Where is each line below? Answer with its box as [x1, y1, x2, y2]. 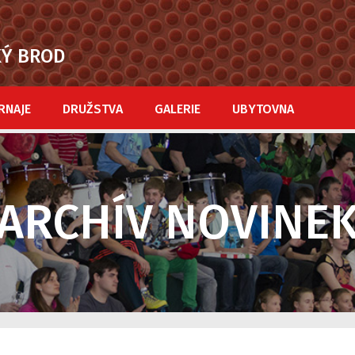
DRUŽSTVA [63, 101, 123, 116]
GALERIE [155, 101, 200, 116]
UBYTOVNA [232, 101, 294, 116]
